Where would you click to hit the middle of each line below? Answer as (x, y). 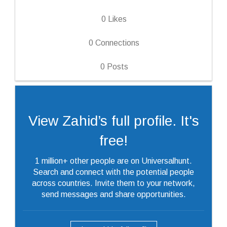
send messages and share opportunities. (113, 194)
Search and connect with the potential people (113, 172)
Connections (116, 43)
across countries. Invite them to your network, (113, 183)
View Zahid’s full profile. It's (113, 121)
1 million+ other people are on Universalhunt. (113, 161)
